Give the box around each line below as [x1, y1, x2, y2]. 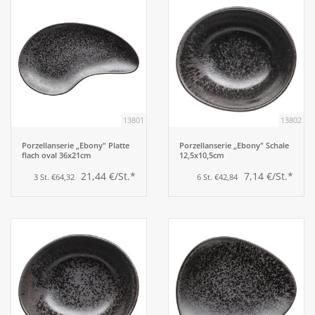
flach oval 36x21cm [22, 150, 91, 161]
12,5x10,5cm [179, 150, 224, 161]
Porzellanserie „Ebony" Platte [22, 140, 129, 151]
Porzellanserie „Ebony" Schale [179, 140, 289, 151]
